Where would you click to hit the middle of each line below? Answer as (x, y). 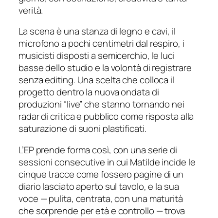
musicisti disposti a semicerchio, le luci (97, 56)
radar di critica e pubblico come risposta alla (106, 117)
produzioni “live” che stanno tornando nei (101, 104)
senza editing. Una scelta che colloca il (96, 80)
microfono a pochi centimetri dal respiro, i (101, 44)
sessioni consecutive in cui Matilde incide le (107, 162)
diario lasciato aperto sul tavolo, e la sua (99, 186)
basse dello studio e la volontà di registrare (105, 68)
